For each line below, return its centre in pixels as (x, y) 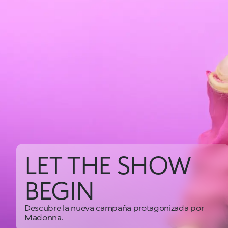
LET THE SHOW (107, 164)
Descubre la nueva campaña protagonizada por (114, 207)
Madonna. (44, 217)
